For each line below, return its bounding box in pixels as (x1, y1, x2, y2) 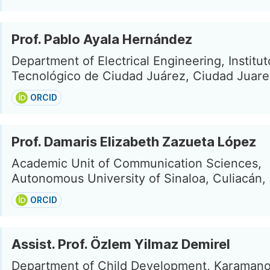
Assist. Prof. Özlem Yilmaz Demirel (11, 236, 230, 252)
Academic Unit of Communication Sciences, (11, 156, 262, 171)
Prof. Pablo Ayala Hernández (11, 31, 192, 47)
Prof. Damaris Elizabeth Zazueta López (11, 134, 256, 149)
